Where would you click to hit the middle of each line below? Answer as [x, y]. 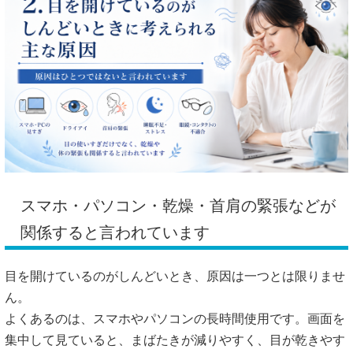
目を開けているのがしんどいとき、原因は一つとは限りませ [175, 277]
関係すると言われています [115, 233]
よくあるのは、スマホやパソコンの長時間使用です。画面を [175, 319]
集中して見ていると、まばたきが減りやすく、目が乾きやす [175, 340]
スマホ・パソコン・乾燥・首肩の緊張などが [178, 206]
